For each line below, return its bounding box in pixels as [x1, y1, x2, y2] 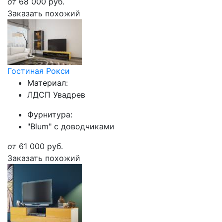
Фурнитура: [27, 110, 72, 119]
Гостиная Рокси [7, 66, 70, 76]
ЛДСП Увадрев [27, 90, 85, 100]
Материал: [27, 78, 68, 88]
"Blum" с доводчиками [27, 121, 114, 131]
